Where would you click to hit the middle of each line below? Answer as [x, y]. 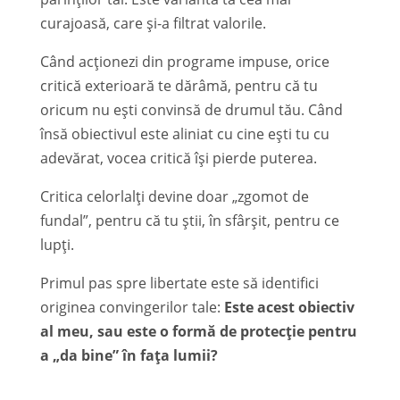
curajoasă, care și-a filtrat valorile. [153, 23]
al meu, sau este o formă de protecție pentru [198, 331]
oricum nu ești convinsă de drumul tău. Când [191, 109]
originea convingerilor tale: [132, 307]
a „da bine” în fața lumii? [129, 355]
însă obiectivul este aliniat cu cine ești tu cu [184, 133]
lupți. [57, 244]
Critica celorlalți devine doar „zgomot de [174, 196]
